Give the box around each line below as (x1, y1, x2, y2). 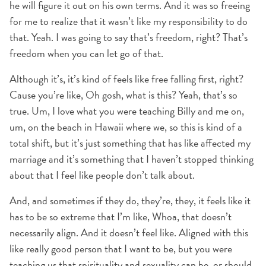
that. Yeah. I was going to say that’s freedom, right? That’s (9, 29, 248, 45)
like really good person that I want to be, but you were (9, 240, 232, 256)
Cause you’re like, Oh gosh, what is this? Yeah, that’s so (9, 87, 237, 103)
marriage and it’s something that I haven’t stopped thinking (9, 151, 254, 167)
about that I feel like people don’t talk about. (9, 167, 195, 183)
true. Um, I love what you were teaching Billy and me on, (9, 103, 244, 119)
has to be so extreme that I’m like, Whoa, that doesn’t (9, 208, 232, 224)
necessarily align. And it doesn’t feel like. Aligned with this (9, 224, 248, 240)
